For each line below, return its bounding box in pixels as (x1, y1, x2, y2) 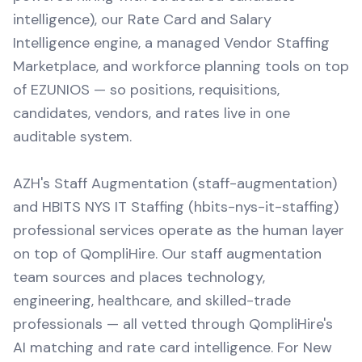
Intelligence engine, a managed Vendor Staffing (13, 33, 330, 53)
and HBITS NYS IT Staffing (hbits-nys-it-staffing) (13, 197, 339, 217)
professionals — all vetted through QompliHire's (13, 314, 333, 334)
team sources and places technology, (13, 267, 265, 287)
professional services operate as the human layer (13, 221, 344, 240)
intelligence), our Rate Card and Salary (13, 10, 271, 29)
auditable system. (13, 127, 132, 146)
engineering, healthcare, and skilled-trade (13, 291, 291, 310)
